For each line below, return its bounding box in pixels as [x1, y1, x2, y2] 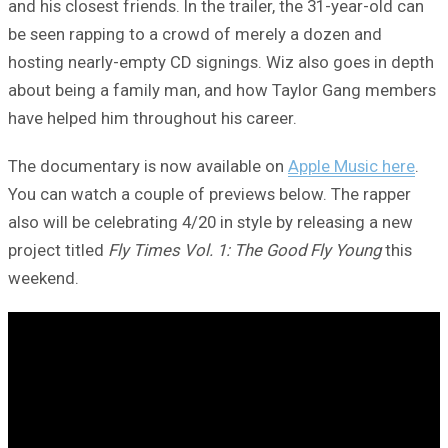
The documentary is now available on [8, 155, 288, 176]
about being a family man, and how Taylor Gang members [8, 79, 436, 100]
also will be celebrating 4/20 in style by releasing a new [8, 211, 413, 232]
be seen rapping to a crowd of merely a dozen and [8, 23, 382, 44]
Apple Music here [288, 155, 415, 176]
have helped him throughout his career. [8, 107, 297, 128]
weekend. [8, 267, 79, 288]
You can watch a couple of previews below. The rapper [8, 183, 411, 204]
